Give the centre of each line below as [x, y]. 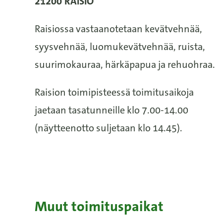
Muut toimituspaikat [99, 207]
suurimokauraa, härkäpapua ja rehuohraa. [125, 64]
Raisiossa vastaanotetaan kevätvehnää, [118, 29]
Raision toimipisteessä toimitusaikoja [114, 92]
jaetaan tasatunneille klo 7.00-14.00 [111, 110]
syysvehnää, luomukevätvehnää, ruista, [120, 47]
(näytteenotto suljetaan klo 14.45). [109, 128]
